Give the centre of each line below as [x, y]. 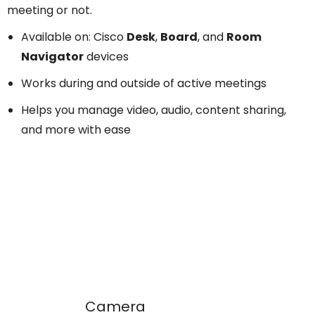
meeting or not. [50, 11]
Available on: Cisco [74, 37]
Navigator [52, 57]
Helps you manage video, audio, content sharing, [154, 110]
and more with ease [76, 130]
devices [106, 57]
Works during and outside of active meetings [144, 84]
